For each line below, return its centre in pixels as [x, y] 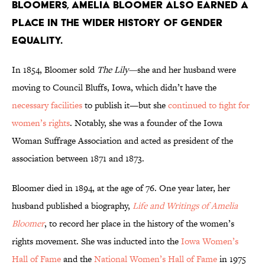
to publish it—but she [125, 105]
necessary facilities [47, 105]
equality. [37, 40]
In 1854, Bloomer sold [54, 70]
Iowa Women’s [210, 241]
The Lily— [117, 70]
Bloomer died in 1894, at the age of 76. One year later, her [121, 188]
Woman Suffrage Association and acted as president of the [122, 141]
